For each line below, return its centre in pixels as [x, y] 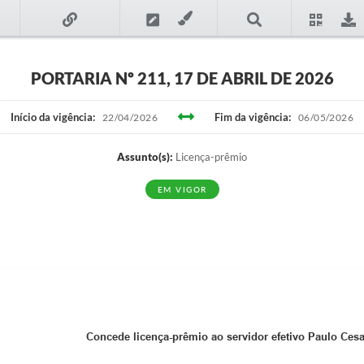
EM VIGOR [182, 189]
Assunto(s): [145, 157]
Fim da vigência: [253, 117]
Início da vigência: [52, 117]
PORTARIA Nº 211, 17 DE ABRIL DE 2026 [182, 78]
